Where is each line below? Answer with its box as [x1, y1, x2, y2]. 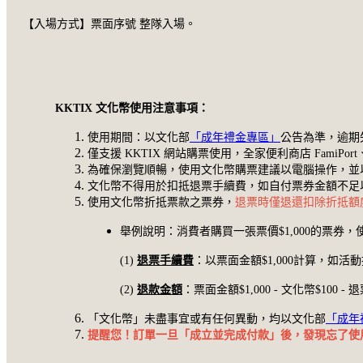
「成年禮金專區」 [190, 130, 280, 143]
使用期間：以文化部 [88, 130, 190, 143]
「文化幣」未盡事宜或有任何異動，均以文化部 [88, 312, 326, 325]
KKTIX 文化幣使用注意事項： [55, 101, 209, 114]
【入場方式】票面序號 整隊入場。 [23, 17, 196, 30]
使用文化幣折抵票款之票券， [88, 195, 235, 208]
